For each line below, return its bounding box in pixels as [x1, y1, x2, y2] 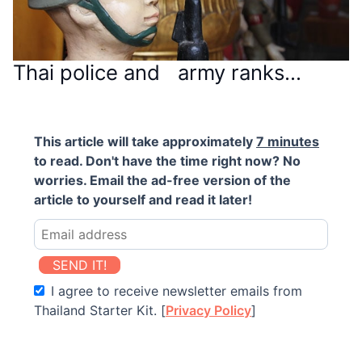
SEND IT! [53, 256, 107, 273]
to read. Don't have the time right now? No [34, 152, 301, 169]
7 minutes [256, 133, 319, 149]
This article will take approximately [34, 133, 256, 149]
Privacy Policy [166, 301, 251, 318]
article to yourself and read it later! [34, 191, 252, 208]
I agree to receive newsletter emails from [47, 282, 303, 299]
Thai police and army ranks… [13, 59, 301, 85]
